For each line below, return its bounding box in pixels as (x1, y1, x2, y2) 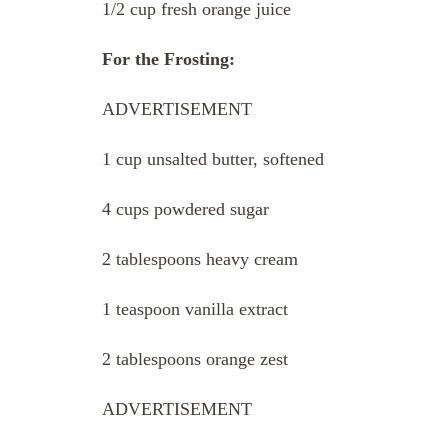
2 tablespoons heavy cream (102, 248, 298, 269)
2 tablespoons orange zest (102, 348, 288, 369)
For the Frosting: (102, 48, 235, 69)
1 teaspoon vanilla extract (102, 298, 288, 319)
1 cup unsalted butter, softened (102, 148, 324, 169)
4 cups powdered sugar (102, 198, 269, 219)
